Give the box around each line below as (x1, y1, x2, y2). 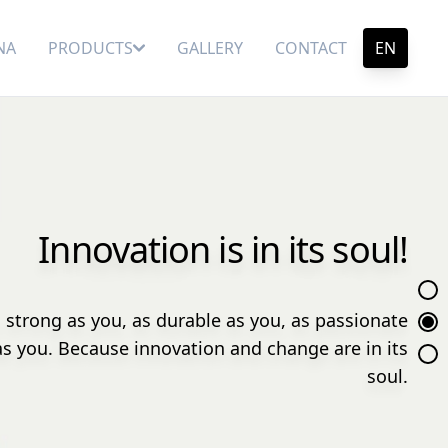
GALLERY (177, 37, 243, 59)
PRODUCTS (48, 37, 133, 59)
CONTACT (275, 37, 347, 59)
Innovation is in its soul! (38, 224, 408, 274)
